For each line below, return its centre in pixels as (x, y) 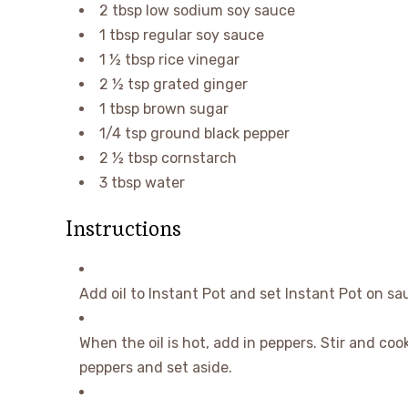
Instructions (123, 228)
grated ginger (200, 84)
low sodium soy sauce (220, 10)
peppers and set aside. (156, 367)
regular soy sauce (204, 35)
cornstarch (199, 158)
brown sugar (186, 109)
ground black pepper (220, 133)
